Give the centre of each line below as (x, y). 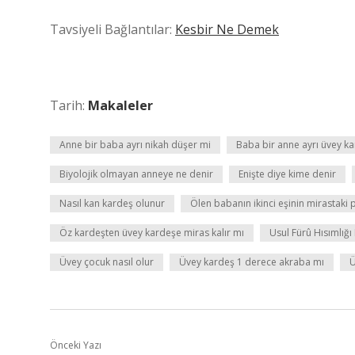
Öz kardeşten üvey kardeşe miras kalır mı (152, 233)
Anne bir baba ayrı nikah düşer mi (135, 145)
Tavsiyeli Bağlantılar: (113, 29)
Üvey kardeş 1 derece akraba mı (252, 262)
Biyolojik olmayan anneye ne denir (136, 174)
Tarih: (69, 105)
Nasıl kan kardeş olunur (112, 203)
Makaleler (120, 105)
